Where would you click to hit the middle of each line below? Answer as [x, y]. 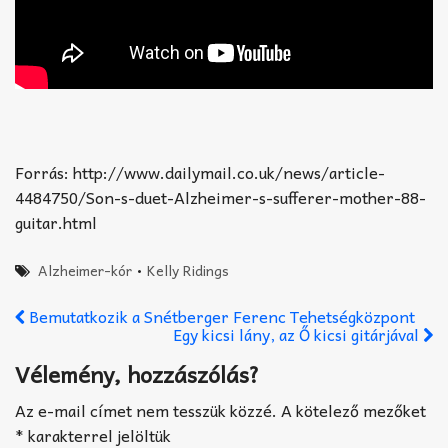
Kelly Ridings [188, 270]
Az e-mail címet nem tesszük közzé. [146, 410]
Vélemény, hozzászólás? [137, 374]
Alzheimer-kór [85, 270]
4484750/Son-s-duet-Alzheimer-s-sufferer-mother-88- [220, 197]
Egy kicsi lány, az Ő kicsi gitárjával [298, 334]
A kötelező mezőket [353, 410]
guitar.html [56, 222]
